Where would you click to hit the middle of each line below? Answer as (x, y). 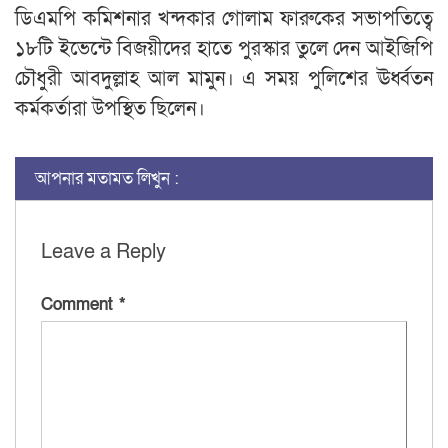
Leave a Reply (103, 251)
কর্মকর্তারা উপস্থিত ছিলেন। (110, 108)
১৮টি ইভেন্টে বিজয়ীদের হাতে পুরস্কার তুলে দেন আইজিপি (224, 48)
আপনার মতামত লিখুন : (107, 178)
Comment (80, 304)
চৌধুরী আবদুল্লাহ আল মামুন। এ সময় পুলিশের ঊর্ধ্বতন (224, 78)
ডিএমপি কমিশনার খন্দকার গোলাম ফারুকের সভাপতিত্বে (224, 18)
